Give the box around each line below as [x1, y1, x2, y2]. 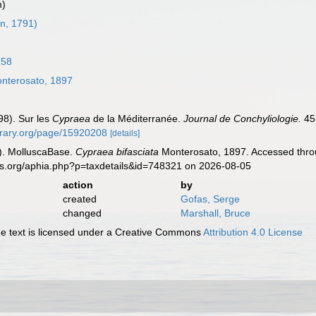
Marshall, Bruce [180, 207, 250, 219]
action [62, 179, 93, 190]
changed [62, 207, 102, 219]
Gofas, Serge [180, 193, 240, 205]
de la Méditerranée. [90, 113, 184, 124]
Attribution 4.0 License [203, 226, 303, 238]
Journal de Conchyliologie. [183, 113, 302, 124]
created [62, 193, 97, 205]
